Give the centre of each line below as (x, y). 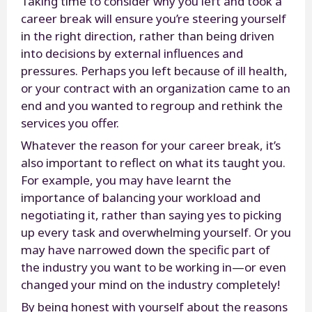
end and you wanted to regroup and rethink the (152, 105)
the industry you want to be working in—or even (154, 267)
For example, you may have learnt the (126, 180)
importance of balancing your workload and (141, 197)
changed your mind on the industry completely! (152, 284)
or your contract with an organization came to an (156, 88)
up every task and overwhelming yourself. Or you (156, 232)
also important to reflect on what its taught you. (153, 162)
